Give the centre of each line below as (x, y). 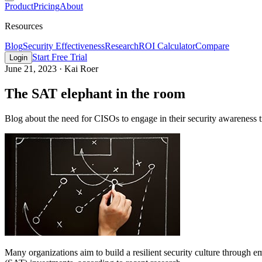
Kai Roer (81, 69)
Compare (212, 46)
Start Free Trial (60, 57)
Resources (24, 26)
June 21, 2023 (32, 69)
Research (122, 46)
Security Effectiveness (64, 46)
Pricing (46, 6)
